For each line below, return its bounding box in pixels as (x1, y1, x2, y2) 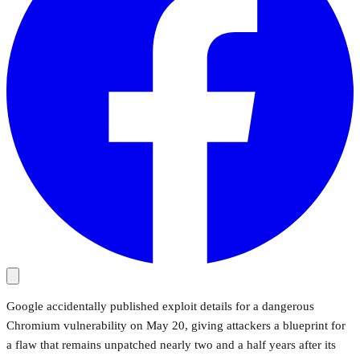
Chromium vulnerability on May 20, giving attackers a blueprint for (6, 318, 346, 332)
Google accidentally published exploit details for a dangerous (6, 299, 314, 313)
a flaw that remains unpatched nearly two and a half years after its (6, 337, 336, 351)
